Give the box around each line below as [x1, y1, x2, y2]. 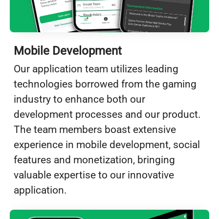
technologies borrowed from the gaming [14, 78, 197, 90]
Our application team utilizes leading [14, 63, 178, 75]
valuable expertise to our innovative [14, 169, 174, 181]
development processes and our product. [14, 108, 201, 120]
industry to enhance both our [14, 93, 145, 105]
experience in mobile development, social [14, 138, 200, 151]
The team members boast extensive [14, 123, 176, 135]
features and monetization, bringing [14, 153, 175, 166]
